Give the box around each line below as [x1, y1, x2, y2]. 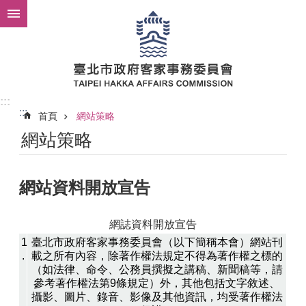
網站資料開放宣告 [19, 178, 150, 197]
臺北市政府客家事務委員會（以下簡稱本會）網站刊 [31, 236, 283, 248]
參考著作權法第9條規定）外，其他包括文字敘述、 [33, 277, 280, 289]
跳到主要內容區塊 [7, 8, 94, 19]
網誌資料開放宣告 [109, 219, 197, 230]
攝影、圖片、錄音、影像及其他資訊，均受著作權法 [31, 291, 283, 303]
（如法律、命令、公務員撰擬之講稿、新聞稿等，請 [31, 264, 283, 275]
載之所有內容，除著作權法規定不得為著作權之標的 [31, 250, 283, 262]
